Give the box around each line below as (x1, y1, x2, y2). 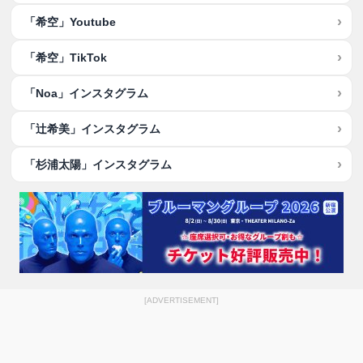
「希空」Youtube (24, 15, 117, 28)
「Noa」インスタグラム (24, 87, 149, 100)
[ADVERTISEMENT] (144, 296, 219, 305)
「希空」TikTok (24, 51, 108, 64)
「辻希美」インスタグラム (24, 122, 161, 135)
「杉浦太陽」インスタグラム (24, 158, 173, 171)
